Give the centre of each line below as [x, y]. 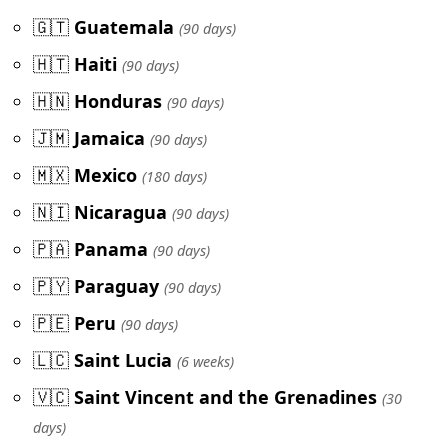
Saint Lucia [123, 360]
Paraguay [116, 286]
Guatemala [124, 27]
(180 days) [174, 177]
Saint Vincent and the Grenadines [225, 397]
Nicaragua [120, 212]
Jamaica [109, 138]
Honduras [118, 101]
